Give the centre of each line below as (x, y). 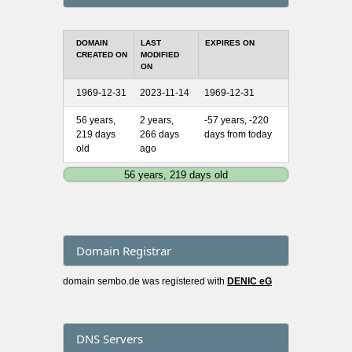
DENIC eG (249, 282)
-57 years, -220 (236, 120)
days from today (238, 134)
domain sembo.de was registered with (145, 282)
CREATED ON (102, 54)
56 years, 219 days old (176, 174)
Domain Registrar (124, 251)
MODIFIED (160, 54)
